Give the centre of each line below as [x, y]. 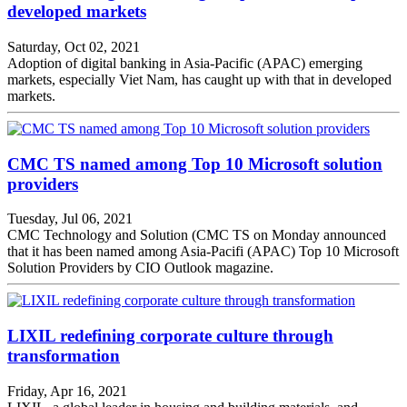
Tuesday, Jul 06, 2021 [70, 219]
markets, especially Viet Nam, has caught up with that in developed [199, 79]
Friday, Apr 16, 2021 [67, 391]
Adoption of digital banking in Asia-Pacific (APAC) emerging [185, 63]
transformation [64, 356]
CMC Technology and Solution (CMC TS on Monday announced [197, 235]
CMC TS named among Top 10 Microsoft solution [195, 164]
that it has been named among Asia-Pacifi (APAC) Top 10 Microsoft [203, 252]
